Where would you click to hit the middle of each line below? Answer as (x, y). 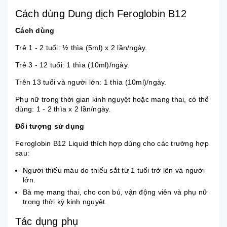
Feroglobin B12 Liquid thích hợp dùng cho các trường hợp (112, 143)
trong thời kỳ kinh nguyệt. (65, 202)
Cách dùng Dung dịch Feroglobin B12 (101, 13)
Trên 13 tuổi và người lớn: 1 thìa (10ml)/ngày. (91, 82)
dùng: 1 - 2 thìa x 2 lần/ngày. (63, 109)
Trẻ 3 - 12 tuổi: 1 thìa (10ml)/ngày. (72, 65)
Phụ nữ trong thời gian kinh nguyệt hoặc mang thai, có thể (112, 99)
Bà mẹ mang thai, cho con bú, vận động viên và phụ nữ (115, 192)
